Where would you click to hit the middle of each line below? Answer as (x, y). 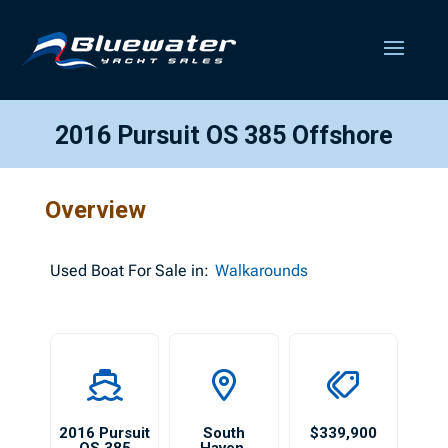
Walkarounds (261, 270)
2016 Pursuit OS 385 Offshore (224, 135)
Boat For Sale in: (147, 270)
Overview (95, 210)
